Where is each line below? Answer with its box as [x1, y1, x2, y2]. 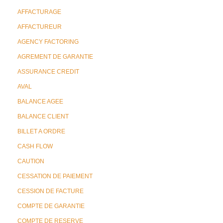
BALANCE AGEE [17, 98, 63, 105]
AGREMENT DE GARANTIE [17, 53, 93, 60]
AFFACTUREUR [17, 23, 62, 30]
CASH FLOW [17, 143, 53, 150]
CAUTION [17, 158, 44, 165]
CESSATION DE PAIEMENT [17, 173, 93, 180]
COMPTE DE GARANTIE [17, 203, 85, 210]
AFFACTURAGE [17, 8, 61, 15]
